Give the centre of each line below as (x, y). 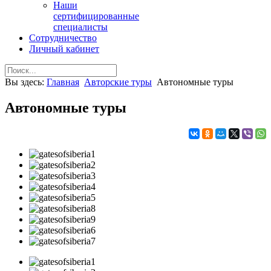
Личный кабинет (64, 49)
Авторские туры (118, 82)
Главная (63, 82)
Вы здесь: (26, 82)
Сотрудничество (63, 38)
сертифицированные (96, 16)
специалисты (80, 27)
